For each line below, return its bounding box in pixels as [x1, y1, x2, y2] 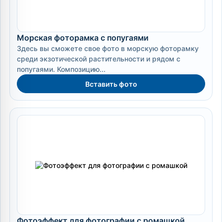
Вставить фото [85, 79, 137, 88]
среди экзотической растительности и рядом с [17, 55, 180, 63]
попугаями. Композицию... [17, 65, 106, 73]
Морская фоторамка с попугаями [17, 33, 149, 43]
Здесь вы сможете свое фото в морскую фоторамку [17, 44, 199, 53]
